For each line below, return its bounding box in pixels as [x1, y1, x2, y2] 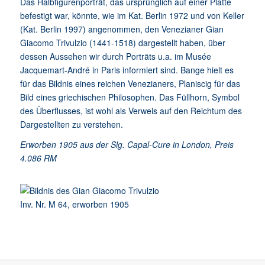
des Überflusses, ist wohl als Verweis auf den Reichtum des [20, 104, 242, 117]
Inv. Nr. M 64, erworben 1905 [20, 198, 129, 211]
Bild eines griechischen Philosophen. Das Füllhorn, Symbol [20, 91, 240, 103]
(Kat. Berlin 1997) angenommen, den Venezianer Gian [20, 22, 224, 35]
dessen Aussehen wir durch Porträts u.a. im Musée [20, 50, 211, 62]
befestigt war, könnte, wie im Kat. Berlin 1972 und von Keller [20, 9, 244, 21]
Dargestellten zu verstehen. [20, 118, 123, 130]
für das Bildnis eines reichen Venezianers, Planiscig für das [20, 77, 240, 89]
